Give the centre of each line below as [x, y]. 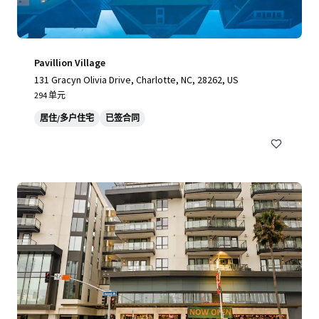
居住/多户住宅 [67, 118]
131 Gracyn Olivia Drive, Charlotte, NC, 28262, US [136, 80]
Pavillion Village [70, 63]
